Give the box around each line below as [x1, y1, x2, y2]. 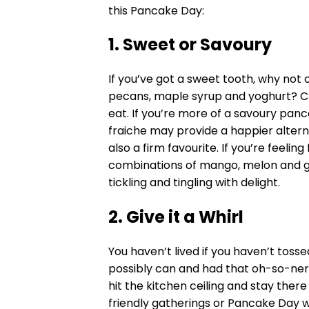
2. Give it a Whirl [108, 206, 243, 229]
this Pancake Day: [108, 2, 204, 19]
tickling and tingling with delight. [108, 175, 288, 191]
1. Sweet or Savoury [108, 33, 272, 57]
